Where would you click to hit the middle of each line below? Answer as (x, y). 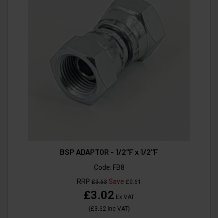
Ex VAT (124, 197)
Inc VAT (117, 209)
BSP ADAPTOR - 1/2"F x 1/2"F (109, 151)
